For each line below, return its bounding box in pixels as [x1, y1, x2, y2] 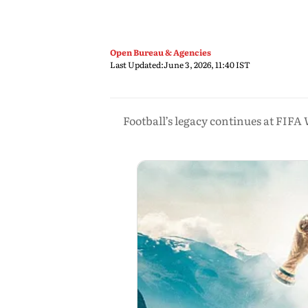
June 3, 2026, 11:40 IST [164, 58, 250, 71]
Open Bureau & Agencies [110, 46, 211, 58]
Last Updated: [110, 58, 164, 71]
